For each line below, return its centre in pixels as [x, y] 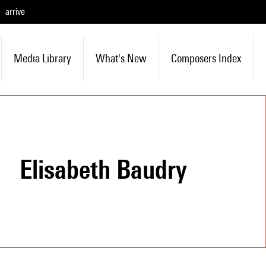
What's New [121, 58]
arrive [15, 12]
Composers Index [206, 58]
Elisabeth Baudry [109, 169]
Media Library [42, 58]
